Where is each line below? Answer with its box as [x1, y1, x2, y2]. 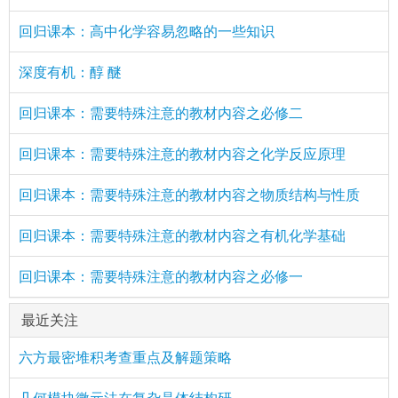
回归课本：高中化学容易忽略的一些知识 [19, 20, 275, 41]
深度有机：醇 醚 [19, 61, 122, 82]
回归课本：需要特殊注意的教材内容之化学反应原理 [19, 143, 346, 163]
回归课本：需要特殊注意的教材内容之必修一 [19, 266, 303, 286]
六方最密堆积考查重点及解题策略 [19, 346, 232, 367]
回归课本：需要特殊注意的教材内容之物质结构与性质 [19, 184, 360, 204]
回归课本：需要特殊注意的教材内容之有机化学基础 [19, 225, 346, 245]
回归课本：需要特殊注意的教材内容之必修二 [19, 102, 303, 123]
